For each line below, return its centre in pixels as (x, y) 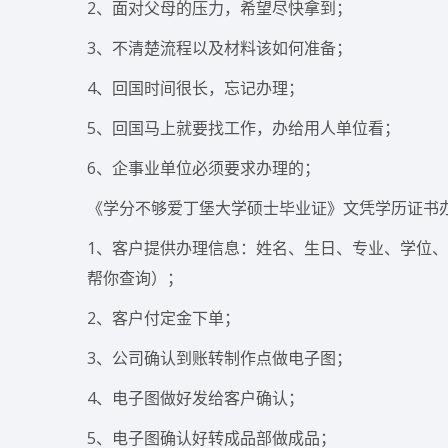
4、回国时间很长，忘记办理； (195, 88)
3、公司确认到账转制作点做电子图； (219, 358)
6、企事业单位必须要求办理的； (203, 168)
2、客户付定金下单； (163, 318)
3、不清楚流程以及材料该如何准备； (219, 48)
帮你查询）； (135, 278)
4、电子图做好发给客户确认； (195, 398)
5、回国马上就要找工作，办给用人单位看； (243, 128)
